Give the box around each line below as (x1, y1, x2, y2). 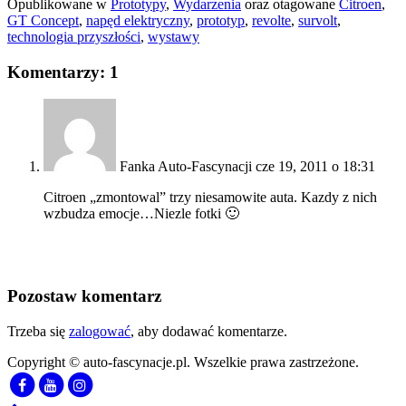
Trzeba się (7, 323, 69, 339)
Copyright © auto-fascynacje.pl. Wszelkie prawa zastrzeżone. (7, 353, 359, 370)
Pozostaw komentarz (7, 285, 161, 305)
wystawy (148, 28, 199, 44)
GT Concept (7, 12, 79, 28)
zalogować (69, 323, 130, 339)
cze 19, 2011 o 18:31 (256, 159, 375, 175)
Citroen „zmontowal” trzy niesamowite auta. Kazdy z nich (43, 189, 377, 206)
